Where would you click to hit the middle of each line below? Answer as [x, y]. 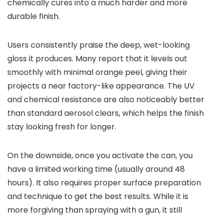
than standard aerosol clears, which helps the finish [106, 113]
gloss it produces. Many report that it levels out [97, 58]
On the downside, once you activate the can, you [100, 155]
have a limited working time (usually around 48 [96, 169]
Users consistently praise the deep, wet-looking [99, 45]
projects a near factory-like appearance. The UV [101, 86]
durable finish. [34, 16]
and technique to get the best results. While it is [98, 196]
